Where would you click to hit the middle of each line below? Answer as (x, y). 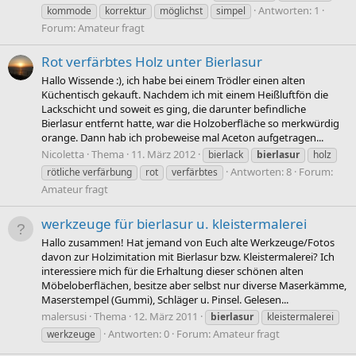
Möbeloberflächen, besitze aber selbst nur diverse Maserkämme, (194, 285)
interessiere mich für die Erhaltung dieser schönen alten (172, 271)
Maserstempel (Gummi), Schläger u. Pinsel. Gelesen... (165, 300)
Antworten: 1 (289, 10)
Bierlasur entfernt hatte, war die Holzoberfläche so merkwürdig (190, 124)
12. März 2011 (166, 317)
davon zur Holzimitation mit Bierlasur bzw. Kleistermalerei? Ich (188, 257)
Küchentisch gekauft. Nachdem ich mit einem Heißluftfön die (185, 95)
